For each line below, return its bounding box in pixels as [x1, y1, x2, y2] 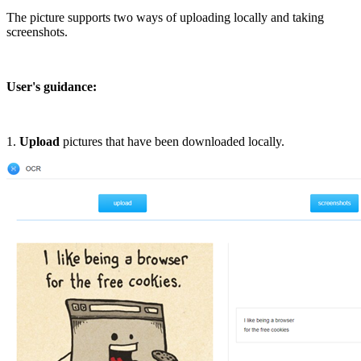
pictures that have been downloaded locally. [63, 134, 284, 148]
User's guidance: [6, 79, 97, 93]
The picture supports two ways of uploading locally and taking [6, 10, 324, 24]
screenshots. [6, 24, 68, 39]
